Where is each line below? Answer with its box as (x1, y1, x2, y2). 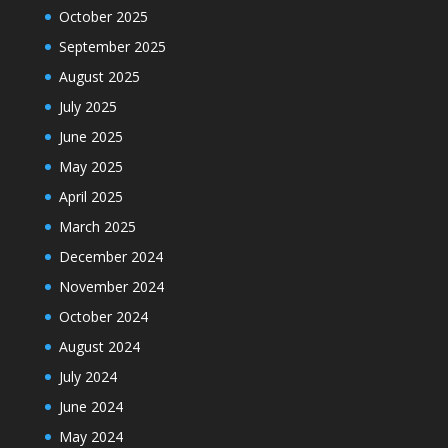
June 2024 (58, 397, 123, 417)
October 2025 (58, 7, 148, 27)
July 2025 (58, 97, 117, 117)
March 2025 (58, 217, 136, 237)
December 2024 (58, 247, 163, 267)
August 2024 (58, 337, 140, 357)
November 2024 (58, 277, 164, 297)
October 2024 (58, 307, 148, 327)
